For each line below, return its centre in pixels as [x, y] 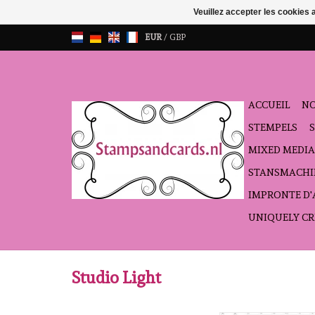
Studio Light [116, 278]
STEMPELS [273, 127]
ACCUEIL [269, 105]
